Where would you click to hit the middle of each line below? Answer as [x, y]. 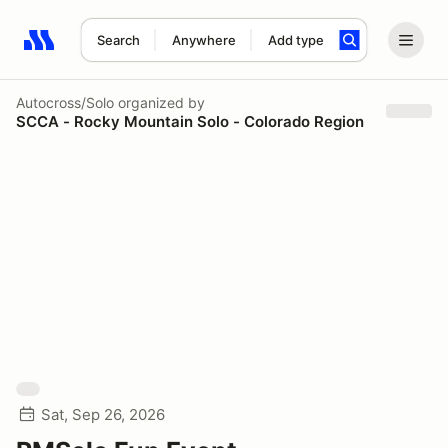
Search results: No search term [139, 51]
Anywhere [203, 40]
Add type [295, 40]
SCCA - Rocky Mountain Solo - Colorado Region [190, 121]
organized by [159, 102]
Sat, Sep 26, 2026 [103, 414]
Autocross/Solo [65, 102]
